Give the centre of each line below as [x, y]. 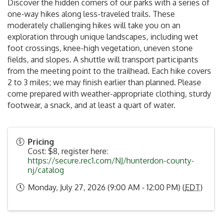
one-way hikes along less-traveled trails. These [91, 14]
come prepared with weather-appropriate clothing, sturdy [109, 94]
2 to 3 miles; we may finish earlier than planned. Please [104, 82]
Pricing [41, 142]
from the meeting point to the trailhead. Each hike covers [109, 71]
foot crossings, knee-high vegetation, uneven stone [100, 48]
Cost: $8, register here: [68, 151]
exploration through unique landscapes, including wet [103, 37]
